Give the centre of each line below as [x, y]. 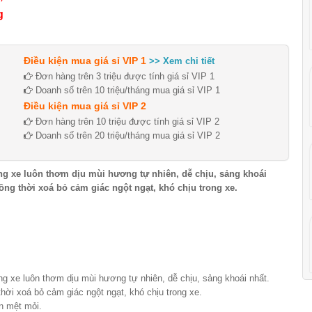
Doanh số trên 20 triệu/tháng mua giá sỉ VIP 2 [126, 135]
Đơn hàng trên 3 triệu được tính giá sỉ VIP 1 [124, 76]
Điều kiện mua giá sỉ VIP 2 [85, 106]
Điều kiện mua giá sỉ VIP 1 [85, 60]
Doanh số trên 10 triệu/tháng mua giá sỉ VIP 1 [126, 90]
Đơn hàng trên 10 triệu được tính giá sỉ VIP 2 [126, 121]
